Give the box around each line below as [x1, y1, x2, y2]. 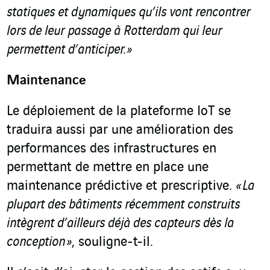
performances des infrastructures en [7, 142, 216, 157]
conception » [7, 235, 72, 250]
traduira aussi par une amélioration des [7, 123, 233, 138]
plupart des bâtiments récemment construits [7, 198, 240, 213]
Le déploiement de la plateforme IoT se [7, 104, 231, 119]
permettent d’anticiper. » [7, 43, 132, 58]
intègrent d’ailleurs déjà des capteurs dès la [7, 216, 234, 231]
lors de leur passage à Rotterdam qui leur [7, 24, 222, 39]
